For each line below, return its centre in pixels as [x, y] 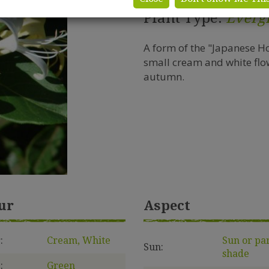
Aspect [167, 205]
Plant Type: [185, 18]
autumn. [164, 77]
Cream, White [78, 240]
